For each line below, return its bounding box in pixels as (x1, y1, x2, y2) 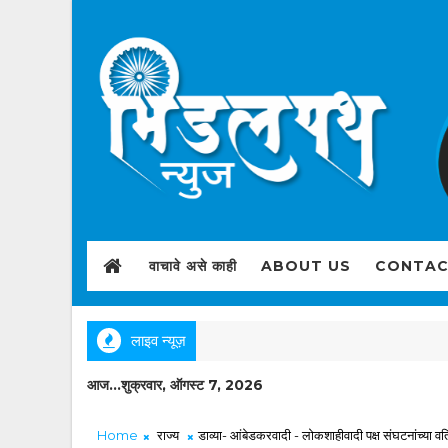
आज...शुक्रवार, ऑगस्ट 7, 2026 (87, 375, 263, 394)
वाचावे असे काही (149, 256, 237, 275)
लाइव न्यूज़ (131, 330, 186, 350)
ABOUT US (261, 256, 351, 275)
